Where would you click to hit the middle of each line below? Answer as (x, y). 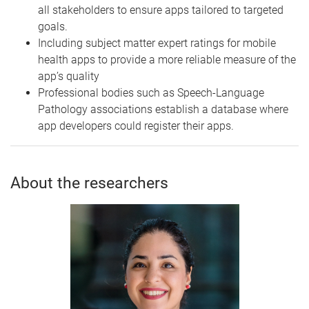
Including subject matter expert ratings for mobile (157, 43)
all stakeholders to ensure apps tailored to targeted (161, 10)
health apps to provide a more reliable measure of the (167, 60)
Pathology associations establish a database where (163, 109)
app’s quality (69, 76)
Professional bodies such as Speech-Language (151, 93)
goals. (53, 27)
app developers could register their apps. (136, 126)
